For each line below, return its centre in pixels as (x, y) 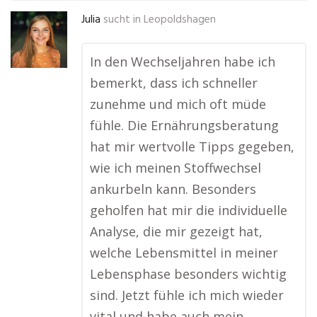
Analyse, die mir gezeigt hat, (176, 231)
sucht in (122, 20)
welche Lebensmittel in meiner (184, 253)
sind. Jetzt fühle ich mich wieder (187, 295)
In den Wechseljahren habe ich (183, 62)
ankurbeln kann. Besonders (173, 189)
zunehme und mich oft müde (178, 104)
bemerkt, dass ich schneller (174, 83)
